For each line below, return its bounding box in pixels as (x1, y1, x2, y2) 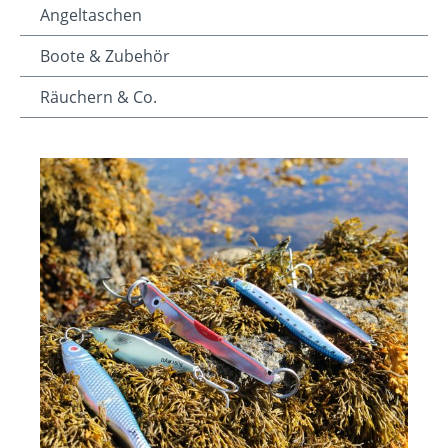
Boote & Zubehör (40, 45, 170, 68)
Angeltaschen (40, 4, 142, 27)
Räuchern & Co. (40, 86, 157, 109)
